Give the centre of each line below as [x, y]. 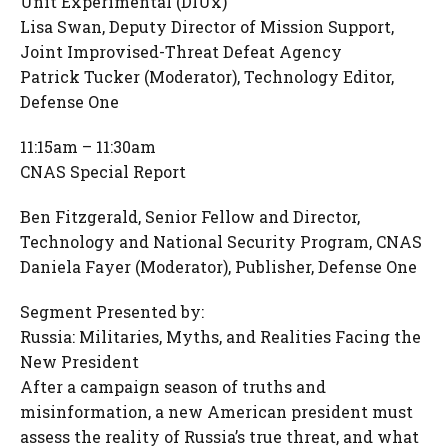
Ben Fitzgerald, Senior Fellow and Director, [190, 216]
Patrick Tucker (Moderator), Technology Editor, [207, 76]
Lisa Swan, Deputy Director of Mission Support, [207, 26]
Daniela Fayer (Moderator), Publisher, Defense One [218, 266]
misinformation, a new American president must [216, 411]
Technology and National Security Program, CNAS [221, 241]
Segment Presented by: [112, 311]
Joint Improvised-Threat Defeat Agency [181, 51]
